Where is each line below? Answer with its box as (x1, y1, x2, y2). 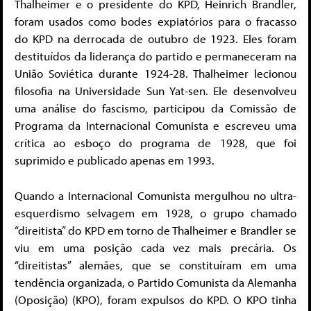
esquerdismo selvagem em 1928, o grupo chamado (15, 205, 296, 220)
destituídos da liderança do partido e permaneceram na (15, 49, 296, 64)
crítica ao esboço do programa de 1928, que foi (15, 135, 296, 151)
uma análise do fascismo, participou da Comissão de (15, 101, 296, 116)
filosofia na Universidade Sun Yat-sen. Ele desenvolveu (15, 83, 296, 99)
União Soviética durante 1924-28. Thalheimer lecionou (15, 66, 296, 81)
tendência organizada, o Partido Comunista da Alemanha (15, 274, 296, 289)
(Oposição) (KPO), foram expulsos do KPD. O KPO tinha (15, 292, 296, 307)
